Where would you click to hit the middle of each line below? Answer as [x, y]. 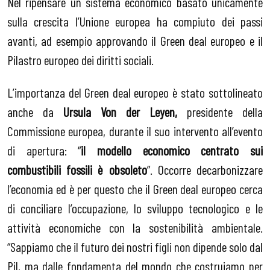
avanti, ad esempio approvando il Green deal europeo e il [135, 41]
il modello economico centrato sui [172, 150]
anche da [35, 111]
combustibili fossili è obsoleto [77, 169]
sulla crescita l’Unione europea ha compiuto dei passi [135, 21]
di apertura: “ [44, 150]
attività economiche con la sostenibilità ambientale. [135, 227]
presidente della [220, 111]
